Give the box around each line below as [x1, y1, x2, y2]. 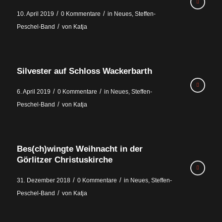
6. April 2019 [16, 88, 51, 96]
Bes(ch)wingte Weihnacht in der [16, 144, 143, 154]
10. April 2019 [16, 10, 54, 18]
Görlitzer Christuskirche [16, 155, 112, 165]
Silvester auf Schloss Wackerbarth [16, 66, 152, 76]
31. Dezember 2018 [16, 176, 70, 184]
